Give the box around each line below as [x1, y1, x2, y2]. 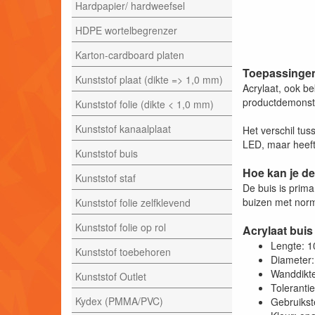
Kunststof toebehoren [75, 244, 171, 259]
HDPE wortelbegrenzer [75, 22, 177, 37]
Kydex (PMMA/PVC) [75, 293, 163, 308]
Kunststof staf [75, 170, 136, 185]
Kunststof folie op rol [75, 219, 166, 234]
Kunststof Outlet [75, 269, 146, 283]
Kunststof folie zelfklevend [75, 195, 191, 210]
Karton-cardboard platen [75, 47, 184, 62]
